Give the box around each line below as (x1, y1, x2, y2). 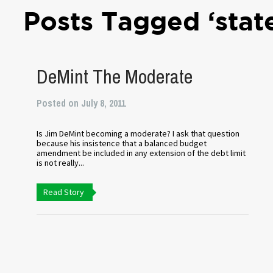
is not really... (37, 157, 85, 168)
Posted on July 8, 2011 (37, 96, 126, 110)
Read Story (43, 186, 85, 197)
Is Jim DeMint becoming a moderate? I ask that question (37, 128, 240, 139)
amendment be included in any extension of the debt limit (37, 147, 246, 158)
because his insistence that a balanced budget (37, 138, 207, 149)
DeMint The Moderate (37, 63, 193, 90)
